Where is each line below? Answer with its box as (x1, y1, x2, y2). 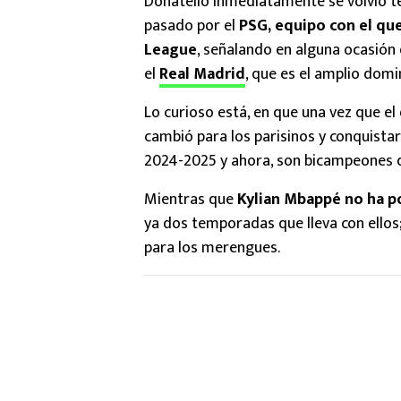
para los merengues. (144, 235, 280, 262)
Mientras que (144, 186, 237, 214)
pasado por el (144, 13, 239, 40)
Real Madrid (159, 61, 245, 89)
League (144, 37, 197, 64)
